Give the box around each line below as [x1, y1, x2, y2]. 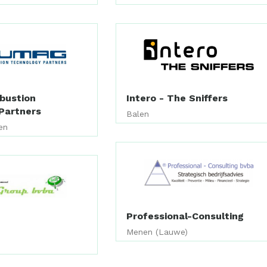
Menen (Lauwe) [126, 227, 188, 237]
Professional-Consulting [126, 210, 244, 222]
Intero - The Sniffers [126, 92, 228, 104]
